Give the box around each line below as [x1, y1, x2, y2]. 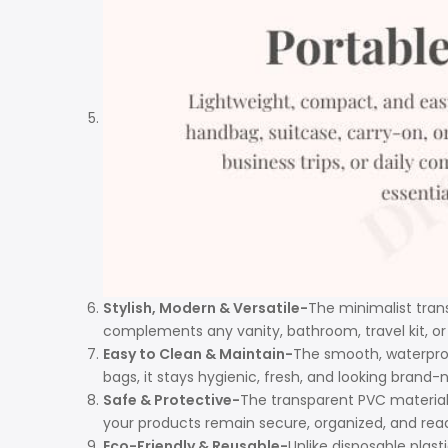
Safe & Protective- [103, 390, 240, 411]
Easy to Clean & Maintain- [103, 344, 293, 365]
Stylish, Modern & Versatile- [103, 298, 308, 319]
